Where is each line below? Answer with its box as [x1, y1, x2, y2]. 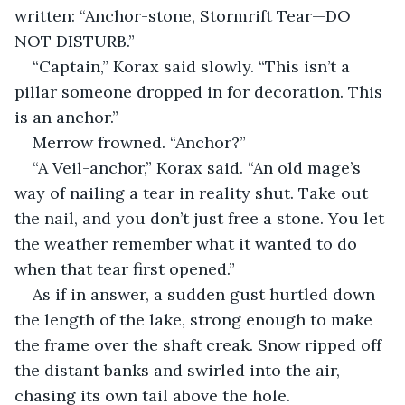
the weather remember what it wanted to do [14, 232, 362, 254]
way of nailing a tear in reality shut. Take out [14, 182, 372, 203]
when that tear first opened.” [14, 258, 235, 279]
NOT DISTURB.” [14, 30, 135, 52]
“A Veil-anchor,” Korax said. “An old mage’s [33, 156, 365, 178]
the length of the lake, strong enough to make [14, 308, 377, 330]
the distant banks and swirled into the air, [14, 359, 344, 381]
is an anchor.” [14, 106, 118, 127]
